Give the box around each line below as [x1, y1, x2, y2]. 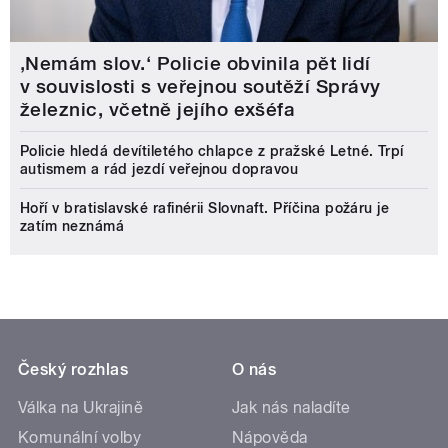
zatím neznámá [20, 218, 125, 235]
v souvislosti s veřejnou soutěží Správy [20, 75, 381, 99]
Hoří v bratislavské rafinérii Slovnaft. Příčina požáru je [20, 200, 390, 217]
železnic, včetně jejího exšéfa [20, 98, 296, 122]
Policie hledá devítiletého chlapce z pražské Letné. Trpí [20, 143, 404, 160]
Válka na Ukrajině [18, 398, 144, 418]
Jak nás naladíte [232, 398, 351, 418]
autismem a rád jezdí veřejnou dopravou [20, 161, 299, 178]
